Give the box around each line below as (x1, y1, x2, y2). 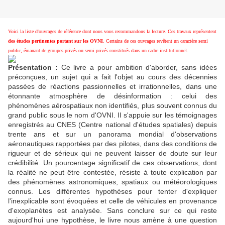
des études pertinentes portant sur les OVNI (8, 38, 103, 44)
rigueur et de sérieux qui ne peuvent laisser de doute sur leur (8, 149, 217, 158)
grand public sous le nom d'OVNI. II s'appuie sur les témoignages (8, 111, 217, 120)
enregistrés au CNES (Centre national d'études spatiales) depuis (8, 121, 217, 129)
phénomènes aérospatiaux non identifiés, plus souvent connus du (8, 101, 217, 110)
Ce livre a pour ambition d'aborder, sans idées (57, 63, 217, 72)
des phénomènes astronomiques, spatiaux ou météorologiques (8, 178, 217, 186)
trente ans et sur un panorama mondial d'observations (8, 130, 217, 139)
